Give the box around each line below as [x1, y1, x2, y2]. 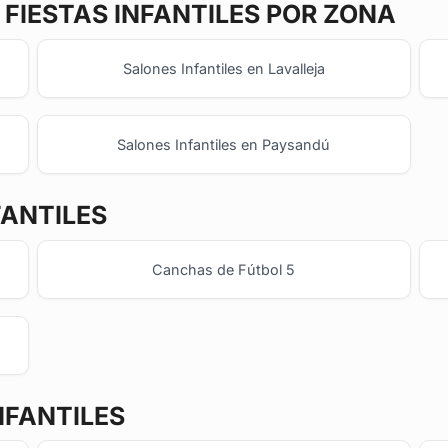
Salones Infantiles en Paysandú [117, 136, 331, 154]
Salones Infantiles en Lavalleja [122, 59, 325, 77]
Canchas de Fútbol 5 [152, 260, 296, 278]
